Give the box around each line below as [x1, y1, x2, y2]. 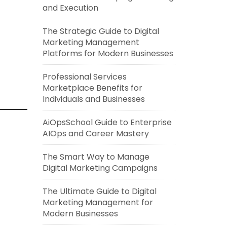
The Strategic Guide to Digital [42, 25, 159, 37]
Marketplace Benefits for [42, 82, 142, 94]
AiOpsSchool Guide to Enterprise [42, 117, 172, 128]
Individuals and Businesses [42, 93, 145, 105]
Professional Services [42, 71, 127, 83]
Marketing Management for [42, 197, 153, 208]
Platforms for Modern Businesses [42, 48, 173, 59]
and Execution [42, 2, 98, 14]
